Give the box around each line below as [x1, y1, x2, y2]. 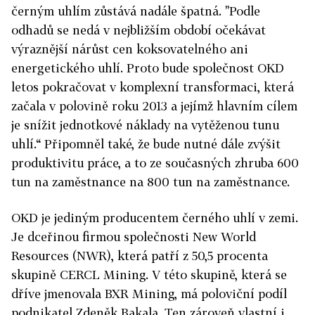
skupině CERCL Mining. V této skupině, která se [11, 267, 287, 283]
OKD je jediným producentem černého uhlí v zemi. [11, 210, 298, 226]
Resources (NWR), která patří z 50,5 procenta [11, 248, 268, 264]
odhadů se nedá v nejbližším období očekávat [11, 22, 266, 38]
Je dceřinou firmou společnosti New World [11, 229, 256, 245]
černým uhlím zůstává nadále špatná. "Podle [11, 4, 260, 19]
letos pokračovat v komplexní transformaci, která [11, 79, 294, 95]
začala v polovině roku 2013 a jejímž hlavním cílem [11, 98, 297, 114]
